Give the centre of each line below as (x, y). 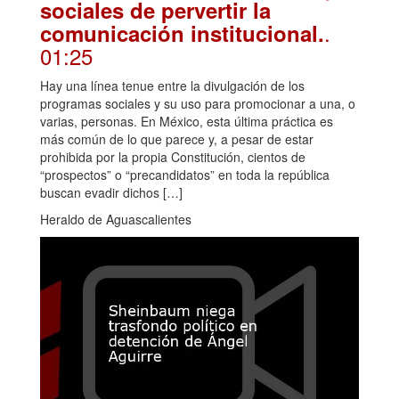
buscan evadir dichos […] (111, 192)
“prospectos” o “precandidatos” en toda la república (185, 174)
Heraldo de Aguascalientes (116, 219)
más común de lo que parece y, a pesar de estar (177, 138)
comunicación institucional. (182, 33)
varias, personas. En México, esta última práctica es (187, 121)
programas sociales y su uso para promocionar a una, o (198, 103)
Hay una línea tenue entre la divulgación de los (172, 85)
